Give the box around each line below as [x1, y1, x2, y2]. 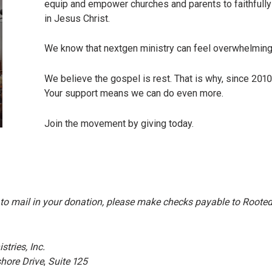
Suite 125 [47, 255, 87, 267]
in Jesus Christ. [44, 12, 113, 24]
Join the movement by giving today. [44, 117, 194, 129]
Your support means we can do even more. [44, 87, 226, 100]
